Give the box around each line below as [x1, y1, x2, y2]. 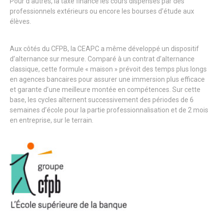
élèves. [10, 18, 31, 25]
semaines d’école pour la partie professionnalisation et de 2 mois [10, 106, 208, 114]
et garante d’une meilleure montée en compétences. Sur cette [10, 86, 200, 93]
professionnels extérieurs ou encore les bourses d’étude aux [10, 7, 194, 15]
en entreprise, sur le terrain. [10, 116, 93, 124]
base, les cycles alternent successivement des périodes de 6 [10, 96, 194, 104]
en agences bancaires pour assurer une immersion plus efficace [10, 75, 205, 83]
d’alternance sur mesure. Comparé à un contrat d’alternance [10, 55, 195, 63]
